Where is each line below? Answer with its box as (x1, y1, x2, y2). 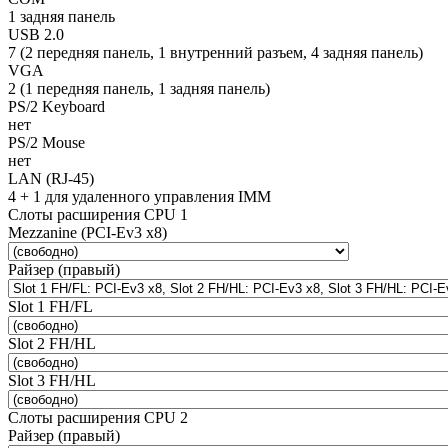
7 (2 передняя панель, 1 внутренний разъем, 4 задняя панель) (8, 43, 423, 61)
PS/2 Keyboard (8, 97, 105, 115)
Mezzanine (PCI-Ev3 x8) (8, 223, 167, 241)
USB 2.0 (8, 25, 64, 43)
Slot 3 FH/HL (8, 371, 96, 389)
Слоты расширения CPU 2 (8, 408, 188, 426)
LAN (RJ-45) (8, 169, 94, 187)
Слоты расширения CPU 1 (8, 205, 188, 223)
